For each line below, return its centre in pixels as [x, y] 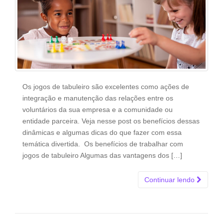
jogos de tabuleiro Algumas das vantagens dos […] [102, 156]
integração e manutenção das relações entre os [98, 98]
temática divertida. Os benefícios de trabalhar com [103, 144]
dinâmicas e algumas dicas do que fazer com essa [102, 133]
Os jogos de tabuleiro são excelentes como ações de [106, 87]
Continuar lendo [170, 180]
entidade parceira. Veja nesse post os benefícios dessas [111, 121]
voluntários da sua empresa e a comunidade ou [98, 110]
